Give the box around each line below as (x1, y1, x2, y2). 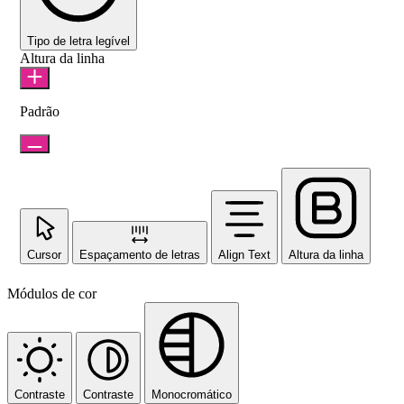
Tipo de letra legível (27, 33, 130, 48)
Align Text (218, 247, 271, 262)
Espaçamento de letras (79, 247, 200, 262)
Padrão (20, 103, 60, 119)
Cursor (27, 247, 61, 262)
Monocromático (151, 387, 232, 401)
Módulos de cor (7, 285, 96, 301)
